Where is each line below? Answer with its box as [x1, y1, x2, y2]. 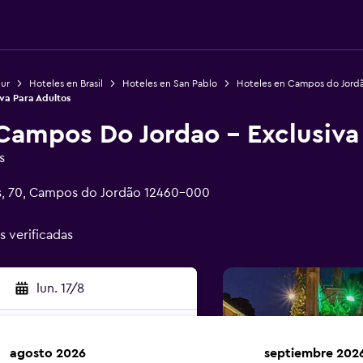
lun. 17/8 [36, 282, 84, 295]
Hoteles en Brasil [28, 79, 103, 88]
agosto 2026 [10, 347, 86, 360]
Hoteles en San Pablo [122, 79, 217, 88]
